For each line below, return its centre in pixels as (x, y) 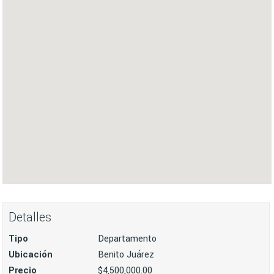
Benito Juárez (126, 255)
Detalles (30, 217)
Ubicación (31, 255)
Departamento (128, 239)
